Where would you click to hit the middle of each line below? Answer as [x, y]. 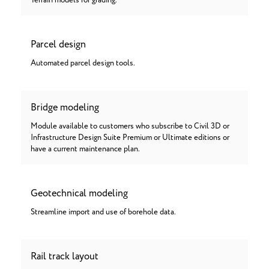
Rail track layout [65, 256]
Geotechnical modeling [79, 193]
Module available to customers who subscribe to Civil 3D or [130, 126]
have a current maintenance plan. [85, 149]
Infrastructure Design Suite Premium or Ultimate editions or [130, 138]
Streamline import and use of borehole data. [103, 212]
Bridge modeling [65, 107]
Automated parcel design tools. [83, 63]
